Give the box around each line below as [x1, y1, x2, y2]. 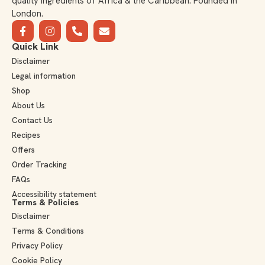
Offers [12, 144, 35, 156]
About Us [12, 100, 45, 111]
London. [12, 8, 43, 20]
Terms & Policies [12, 197, 79, 208]
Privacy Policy [12, 240, 63, 251]
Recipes [12, 130, 40, 141]
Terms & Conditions [12, 225, 84, 237]
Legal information [12, 70, 76, 82]
